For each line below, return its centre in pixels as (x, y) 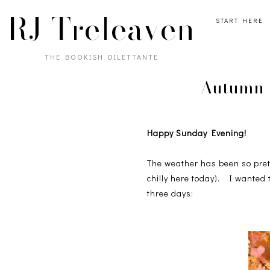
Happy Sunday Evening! (197, 133)
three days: (171, 193)
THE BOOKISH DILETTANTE (101, 57)
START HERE (239, 20)
